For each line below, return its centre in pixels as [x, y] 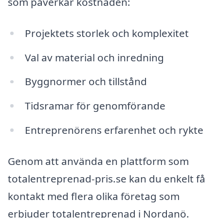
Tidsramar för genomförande [95, 106]
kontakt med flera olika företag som [94, 196]
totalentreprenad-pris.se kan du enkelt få [107, 178]
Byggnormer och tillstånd [86, 82]
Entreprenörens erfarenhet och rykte [114, 130]
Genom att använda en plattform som [98, 161]
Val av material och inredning [94, 57]
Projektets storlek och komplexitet [107, 33]
